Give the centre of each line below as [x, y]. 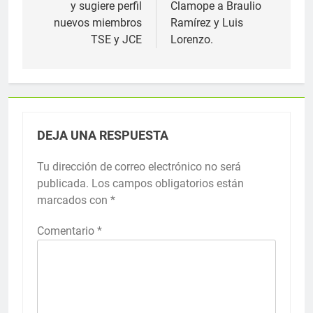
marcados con [74, 200]
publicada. [63, 183]
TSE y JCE [116, 39]
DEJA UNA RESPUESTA [103, 135]
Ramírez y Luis [207, 22]
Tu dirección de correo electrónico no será [139, 166]
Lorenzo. [192, 39]
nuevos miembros [98, 22]
